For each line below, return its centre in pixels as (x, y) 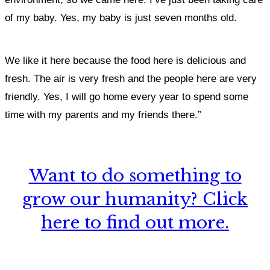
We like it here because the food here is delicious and (125, 61)
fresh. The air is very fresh (66, 79)
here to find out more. (135, 223)
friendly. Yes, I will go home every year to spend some (127, 97)
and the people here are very (192, 79)
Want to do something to (135, 176)
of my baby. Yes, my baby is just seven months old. (122, 18)
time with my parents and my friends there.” (103, 115)
